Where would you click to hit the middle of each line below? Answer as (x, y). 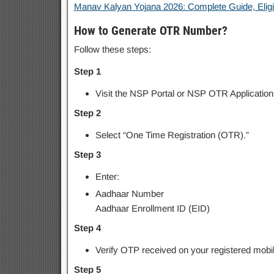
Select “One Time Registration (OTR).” (172, 135)
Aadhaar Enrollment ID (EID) (152, 208)
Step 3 (87, 154)
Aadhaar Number (129, 194)
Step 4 (87, 228)
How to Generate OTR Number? (150, 31)
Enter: (107, 176)
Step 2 (87, 113)
